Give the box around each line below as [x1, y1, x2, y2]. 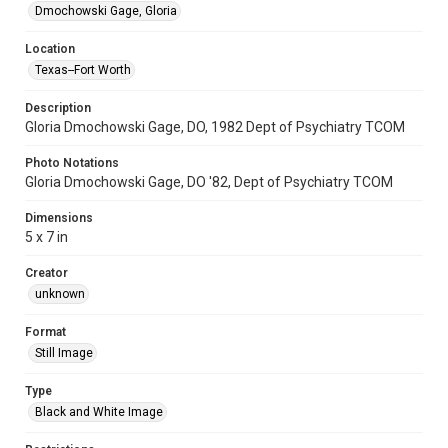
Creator [25, 266, 68, 280]
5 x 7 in [25, 229, 68, 245]
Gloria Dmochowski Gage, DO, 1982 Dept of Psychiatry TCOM [25, 119, 405, 135]
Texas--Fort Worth [35, 63, 131, 77]
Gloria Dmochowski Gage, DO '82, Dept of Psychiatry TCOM [25, 174, 393, 190]
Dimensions [25, 211, 93, 225]
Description [25, 101, 91, 115]
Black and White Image [35, 405, 163, 419]
